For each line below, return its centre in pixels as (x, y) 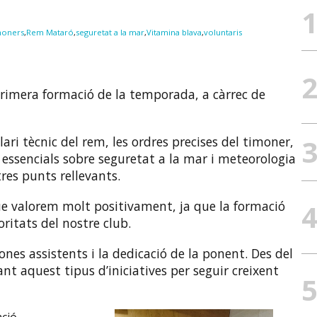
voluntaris (223, 33)
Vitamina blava (174, 33)
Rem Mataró (50, 33)
